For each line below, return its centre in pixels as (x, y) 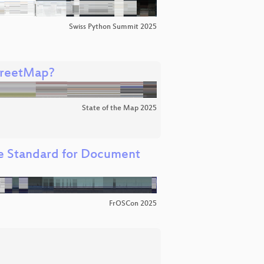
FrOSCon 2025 (133, 204)
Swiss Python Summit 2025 (113, 27)
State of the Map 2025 (119, 109)
